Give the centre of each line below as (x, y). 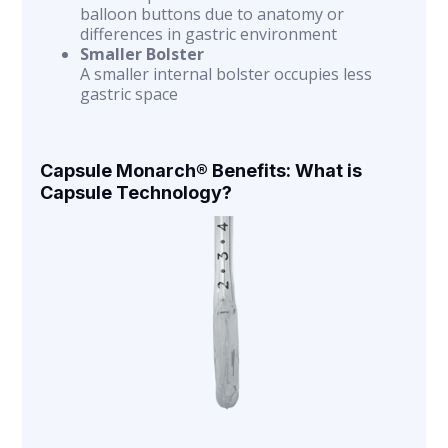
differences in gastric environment (209, 34)
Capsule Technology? (136, 192)
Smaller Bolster (142, 54)
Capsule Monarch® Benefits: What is (201, 170)
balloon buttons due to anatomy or (212, 14)
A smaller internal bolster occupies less (226, 74)
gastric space (129, 94)
